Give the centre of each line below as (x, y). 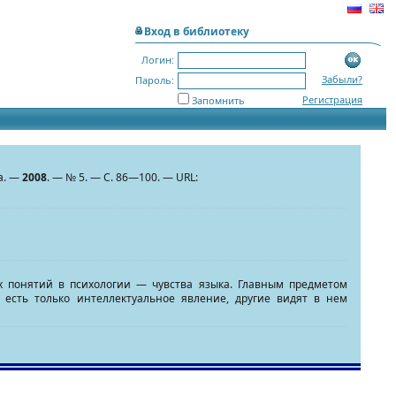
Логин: (158, 60)
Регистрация (332, 99)
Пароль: (155, 80)
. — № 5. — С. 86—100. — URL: (122, 177)
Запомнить (218, 100)
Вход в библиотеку (197, 31)
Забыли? (342, 79)
